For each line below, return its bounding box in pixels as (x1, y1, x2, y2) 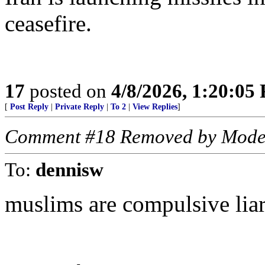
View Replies (132, 102, 177, 111)
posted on (25, 80, 111, 102)
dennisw (35, 159, 104, 180)
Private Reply (55, 102, 104, 111)
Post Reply (10, 102, 49, 111)
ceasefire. (5, 11, 92, 36)
